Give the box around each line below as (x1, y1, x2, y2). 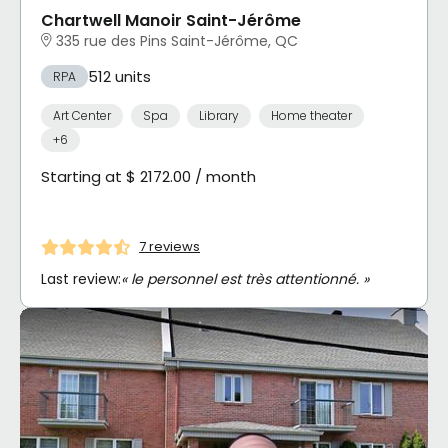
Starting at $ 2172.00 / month (41, 165, 256, 187)
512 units (88, 65, 151, 87)
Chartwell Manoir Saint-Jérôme (41, 8, 301, 32)
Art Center (53, 107, 111, 125)
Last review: (41, 268, 121, 289)
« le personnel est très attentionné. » (121, 268, 369, 289)
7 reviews (139, 237, 200, 257)
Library (199, 107, 239, 125)
